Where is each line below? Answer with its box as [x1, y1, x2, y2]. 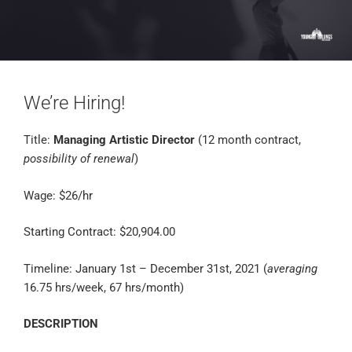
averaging [267, 261, 317, 276]
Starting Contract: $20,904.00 [24, 225, 175, 240]
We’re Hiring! [24, 92, 125, 115]
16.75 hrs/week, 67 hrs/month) [24, 280, 184, 295]
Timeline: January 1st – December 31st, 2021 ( [24, 261, 267, 276]
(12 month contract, [198, 133, 301, 148]
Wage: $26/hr [24, 188, 99, 203]
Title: [24, 133, 50, 148]
